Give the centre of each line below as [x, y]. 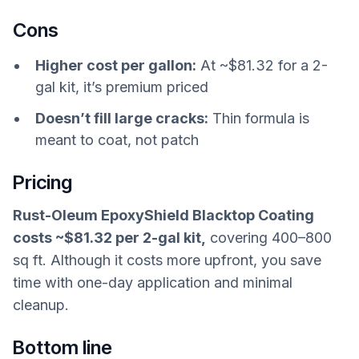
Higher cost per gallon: [116, 66]
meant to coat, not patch [117, 140]
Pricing [42, 182]
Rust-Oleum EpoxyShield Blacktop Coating [163, 215]
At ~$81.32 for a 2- [262, 66]
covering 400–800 [269, 237]
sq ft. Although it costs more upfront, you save [167, 260]
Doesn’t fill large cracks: [122, 119]
